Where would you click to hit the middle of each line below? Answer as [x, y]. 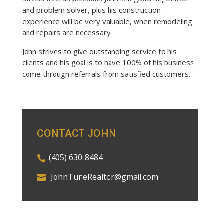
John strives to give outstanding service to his [99, 51]
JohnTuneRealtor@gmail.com [104, 177]
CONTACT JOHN [76, 133]
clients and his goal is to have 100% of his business [108, 62]
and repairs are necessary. [68, 32]
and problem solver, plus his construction [91, 10]
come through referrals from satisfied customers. [106, 73]
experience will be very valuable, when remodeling [107, 21]
